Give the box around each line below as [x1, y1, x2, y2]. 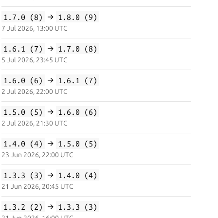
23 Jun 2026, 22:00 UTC [1, 151, 73, 159]
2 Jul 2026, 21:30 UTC [1, 119, 68, 127]
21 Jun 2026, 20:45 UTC [1, 182, 73, 190]
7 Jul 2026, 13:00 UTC [1, 24, 68, 32]
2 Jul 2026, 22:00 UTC [1, 88, 68, 95]
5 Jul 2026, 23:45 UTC [1, 56, 68, 64]
